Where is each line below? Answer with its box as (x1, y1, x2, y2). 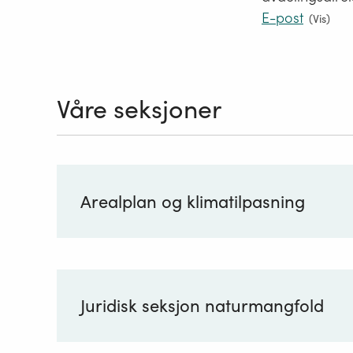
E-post (262, 9, 303, 28)
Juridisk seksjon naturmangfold (80, 295, 324, 318)
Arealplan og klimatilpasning (80, 190, 305, 213)
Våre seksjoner (57, 92, 221, 125)
